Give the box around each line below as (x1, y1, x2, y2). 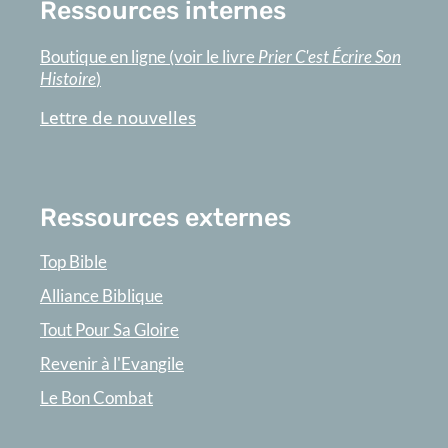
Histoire (40, 68, 96, 90)
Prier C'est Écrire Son (258, 46, 401, 68)
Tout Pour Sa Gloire (40, 319, 179, 341)
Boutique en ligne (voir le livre (40, 46, 258, 68)
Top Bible (40, 251, 107, 273)
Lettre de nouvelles (40, 106, 196, 130)
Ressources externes (40, 203, 291, 233)
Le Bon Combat (40, 387, 153, 409)
